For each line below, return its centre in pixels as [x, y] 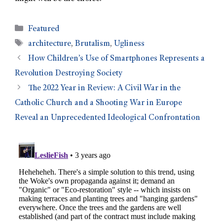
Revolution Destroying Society [69, 74]
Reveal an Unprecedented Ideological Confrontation [108, 118]
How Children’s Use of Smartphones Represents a [117, 59]
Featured [44, 29]
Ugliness [129, 44]
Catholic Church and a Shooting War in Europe [98, 103]
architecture [50, 44]
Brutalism [93, 44]
